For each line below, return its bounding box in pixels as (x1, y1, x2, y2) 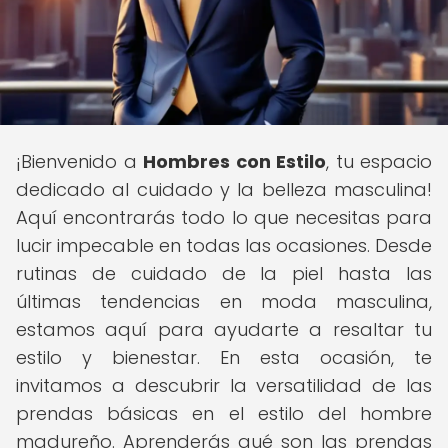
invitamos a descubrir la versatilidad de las (16, 373, 432, 398)
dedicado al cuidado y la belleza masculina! (16, 177, 432, 202)
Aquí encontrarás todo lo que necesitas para (16, 205, 432, 230)
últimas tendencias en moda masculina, (16, 289, 432, 314)
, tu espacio (326, 149, 432, 174)
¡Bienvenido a (16, 149, 143, 174)
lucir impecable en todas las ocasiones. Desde (16, 233, 432, 258)
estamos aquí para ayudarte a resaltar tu (16, 317, 432, 342)
